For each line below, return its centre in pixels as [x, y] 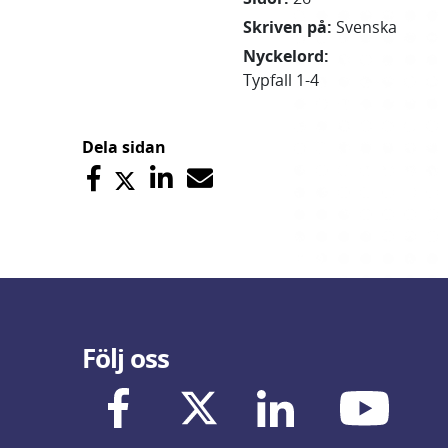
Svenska [367, 27]
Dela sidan [124, 147]
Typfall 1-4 [281, 80]
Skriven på [285, 27]
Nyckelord [284, 56]
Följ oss [125, 358]
